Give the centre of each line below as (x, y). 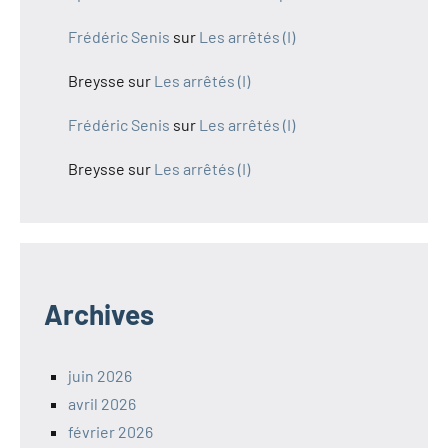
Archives (99, 313)
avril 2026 (102, 403)
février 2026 (110, 431)
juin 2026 (100, 375)
